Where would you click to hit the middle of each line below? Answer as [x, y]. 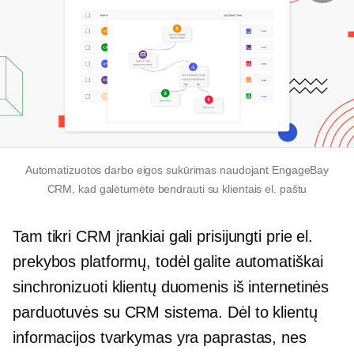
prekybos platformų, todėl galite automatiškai [168, 262]
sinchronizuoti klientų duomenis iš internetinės [171, 287]
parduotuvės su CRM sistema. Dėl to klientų [165, 313]
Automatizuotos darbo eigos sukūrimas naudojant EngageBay [177, 170]
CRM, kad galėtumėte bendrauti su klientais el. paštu [177, 189]
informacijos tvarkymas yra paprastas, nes [160, 338]
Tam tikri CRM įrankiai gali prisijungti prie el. [163, 237]
